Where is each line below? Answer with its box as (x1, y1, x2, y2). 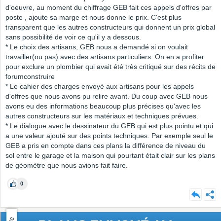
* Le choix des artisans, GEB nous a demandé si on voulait (5, 43, 188, 51)
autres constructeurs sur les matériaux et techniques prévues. (5, 112, 198, 120)
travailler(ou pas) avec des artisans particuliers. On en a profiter (5, 53, 204, 61)
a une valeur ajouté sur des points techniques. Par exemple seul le (5, 132, 213, 140)
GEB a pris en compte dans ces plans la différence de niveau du (5, 142, 206, 150)
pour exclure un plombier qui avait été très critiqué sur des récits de (5, 63, 216, 71)
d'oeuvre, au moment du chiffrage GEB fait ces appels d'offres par (5, 3, 212, 12)
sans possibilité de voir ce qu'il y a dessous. (5, 33, 141, 41)
